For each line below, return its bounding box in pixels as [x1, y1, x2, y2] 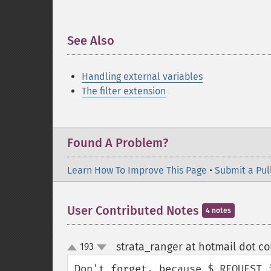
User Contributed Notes [67, 203, 202, 218]
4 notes [206, 206, 231, 215]
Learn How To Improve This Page [67, 165, 207, 176]
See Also [67, 33, 114, 48]
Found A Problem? [67, 135, 168, 150]
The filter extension [82, 85, 166, 97]
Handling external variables [82, 71, 203, 82]
